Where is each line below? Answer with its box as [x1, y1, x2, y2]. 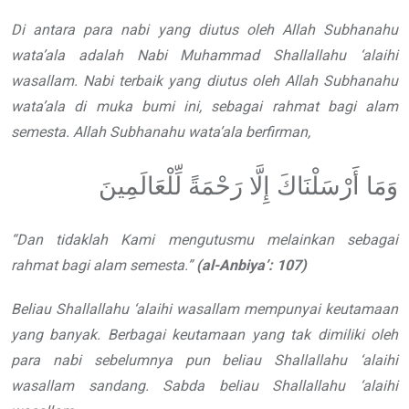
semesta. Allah [11, 123, 110, 142]
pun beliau [184, 351, 275, 370]
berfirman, [246, 123, 310, 142]
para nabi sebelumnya [11, 351, 173, 370]
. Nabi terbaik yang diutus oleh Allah [74, 72, 318, 90]
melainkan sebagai [266, 231, 399, 249]
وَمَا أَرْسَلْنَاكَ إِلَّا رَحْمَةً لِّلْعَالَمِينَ [99, 173, 398, 201]
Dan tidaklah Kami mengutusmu [16, 231, 254, 249]
